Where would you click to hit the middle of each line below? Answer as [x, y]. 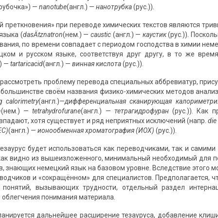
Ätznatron [48, 35]
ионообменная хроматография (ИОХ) [96, 130]
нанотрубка [114, 7]
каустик [154, 35]
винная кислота [96, 64]
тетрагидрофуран [141, 111]
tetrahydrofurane [57, 111]
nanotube [53, 7]
